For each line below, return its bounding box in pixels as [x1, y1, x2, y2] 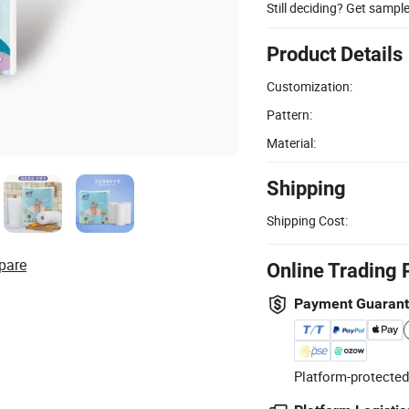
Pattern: [267, 105, 312, 123]
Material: [267, 133, 316, 152]
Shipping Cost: [267, 211, 348, 229]
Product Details [267, 42, 403, 66]
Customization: [267, 77, 352, 95]
